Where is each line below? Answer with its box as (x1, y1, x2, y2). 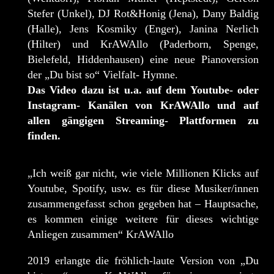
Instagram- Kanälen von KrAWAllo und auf (28, 99, 259, 111)
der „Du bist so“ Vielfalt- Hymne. (28, 68, 178, 81)
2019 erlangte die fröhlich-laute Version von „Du (28, 254, 259, 267)
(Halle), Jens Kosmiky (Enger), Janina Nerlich (28, 23, 259, 35)
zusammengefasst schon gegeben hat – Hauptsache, (28, 198, 259, 210)
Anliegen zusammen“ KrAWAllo (28, 228, 174, 240)
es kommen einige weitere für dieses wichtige (28, 213, 259, 225)
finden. (28, 130, 61, 142)
